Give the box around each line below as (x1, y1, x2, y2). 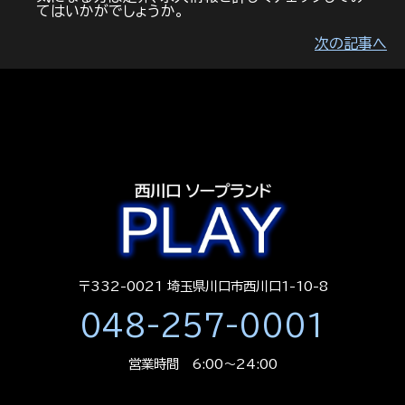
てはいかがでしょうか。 (36, 3, 184, 18)
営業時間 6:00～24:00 (127, 357, 278, 372)
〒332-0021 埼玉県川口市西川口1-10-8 (77, 279, 328, 294)
